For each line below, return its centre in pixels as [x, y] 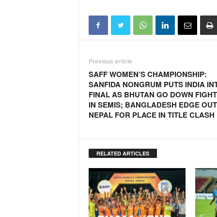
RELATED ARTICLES [123, 153]
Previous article [110, 61]
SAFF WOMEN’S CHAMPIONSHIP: [147, 74]
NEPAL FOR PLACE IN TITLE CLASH [151, 115]
